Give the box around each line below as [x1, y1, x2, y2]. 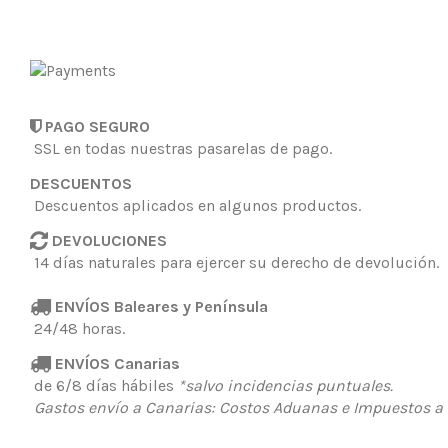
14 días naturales [34, 252, 156, 272]
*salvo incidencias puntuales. [178, 375, 393, 395]
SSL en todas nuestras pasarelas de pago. [30, 139, 332, 159]
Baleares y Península [114, 296, 268, 316]
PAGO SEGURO [41, 117, 150, 137]
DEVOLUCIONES [48, 230, 167, 250]
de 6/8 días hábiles [34, 375, 178, 395]
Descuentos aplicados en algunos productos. [30, 196, 361, 216]
